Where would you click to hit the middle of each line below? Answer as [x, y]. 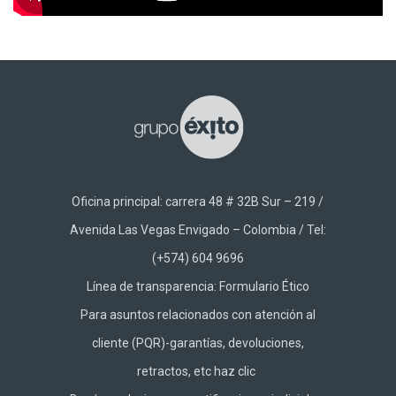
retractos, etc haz [188, 372]
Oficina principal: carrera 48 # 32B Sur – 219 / [198, 202]
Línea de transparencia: [152, 287]
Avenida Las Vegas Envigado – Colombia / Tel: [198, 230]
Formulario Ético [264, 287]
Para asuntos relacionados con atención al [198, 315]
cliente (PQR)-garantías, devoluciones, [198, 343]
